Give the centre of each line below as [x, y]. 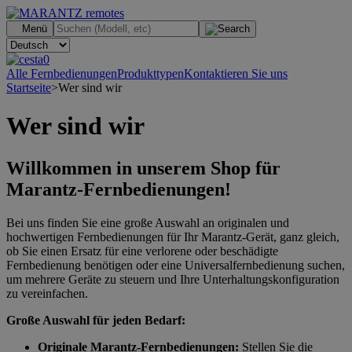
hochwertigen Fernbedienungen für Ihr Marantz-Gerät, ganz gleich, [173, 236]
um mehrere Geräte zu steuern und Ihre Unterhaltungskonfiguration [173, 279]
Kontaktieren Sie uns [236, 73]
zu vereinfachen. [47, 293]
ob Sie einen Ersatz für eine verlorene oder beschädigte [142, 251]
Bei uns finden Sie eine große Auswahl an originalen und [148, 222]
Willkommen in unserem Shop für [143, 168]
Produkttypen [150, 73]
